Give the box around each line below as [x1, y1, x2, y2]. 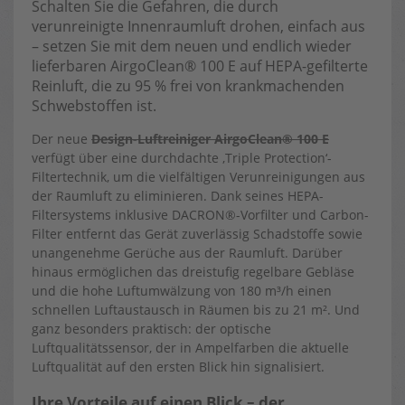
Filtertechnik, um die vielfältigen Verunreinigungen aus [32, 168, 365, 185]
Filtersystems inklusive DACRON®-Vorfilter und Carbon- [32, 206, 369, 223]
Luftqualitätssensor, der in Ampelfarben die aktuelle [32, 339, 349, 356]
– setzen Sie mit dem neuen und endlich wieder [32, 36, 352, 56]
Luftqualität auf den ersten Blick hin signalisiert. [32, 358, 325, 375]
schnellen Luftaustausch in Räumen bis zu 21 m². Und [32, 301, 360, 318]
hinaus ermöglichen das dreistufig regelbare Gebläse [32, 263, 354, 280]
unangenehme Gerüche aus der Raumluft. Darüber [32, 244, 343, 261]
